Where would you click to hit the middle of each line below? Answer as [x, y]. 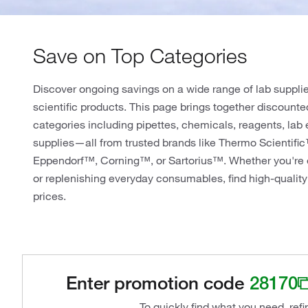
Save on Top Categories [140, 56]
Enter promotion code [155, 283]
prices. [49, 196]
